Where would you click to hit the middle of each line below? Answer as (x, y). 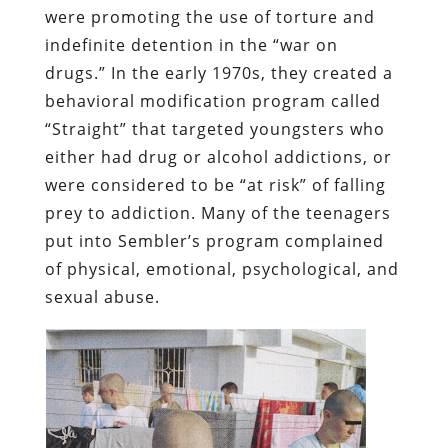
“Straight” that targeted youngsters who (214, 128)
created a (352, 72)
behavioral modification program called (212, 100)
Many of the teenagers (295, 212)
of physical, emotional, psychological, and (221, 268)
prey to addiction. (122, 212)
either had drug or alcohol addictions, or (218, 156)
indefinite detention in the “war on (191, 44)
